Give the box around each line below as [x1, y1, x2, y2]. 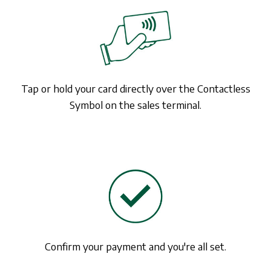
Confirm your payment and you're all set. [45, 240, 226, 253]
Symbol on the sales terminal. [70, 97, 201, 111]
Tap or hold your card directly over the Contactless [21, 81, 250, 95]
